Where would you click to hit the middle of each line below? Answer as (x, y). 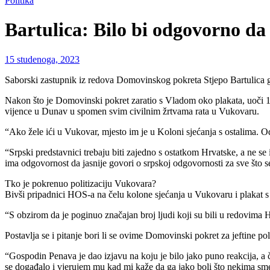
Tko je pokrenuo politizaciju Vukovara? (80, 183)
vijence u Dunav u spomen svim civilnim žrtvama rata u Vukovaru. (132, 111)
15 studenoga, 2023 (42, 59)
